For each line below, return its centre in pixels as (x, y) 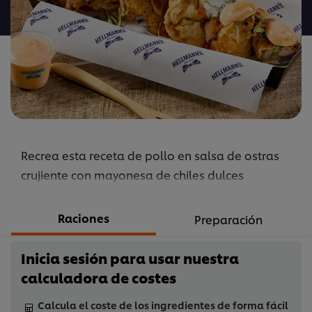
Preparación (228, 219)
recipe (177, 48)
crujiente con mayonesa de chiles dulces (132, 175)
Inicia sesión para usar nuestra (130, 258)
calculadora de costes (99, 278)
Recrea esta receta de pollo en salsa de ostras (150, 155)
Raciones (84, 218)
